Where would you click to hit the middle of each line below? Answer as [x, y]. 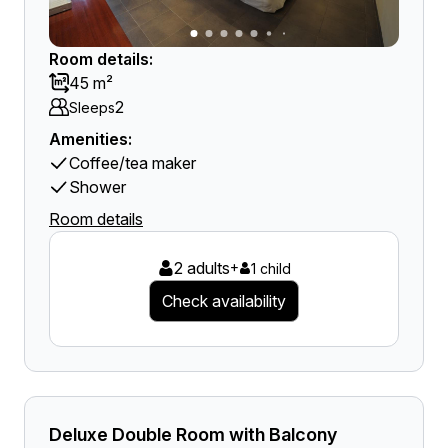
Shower [97, 187]
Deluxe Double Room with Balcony [193, 434]
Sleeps [92, 107]
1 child [270, 268]
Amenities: [90, 139]
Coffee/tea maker [132, 163]
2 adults [201, 268]
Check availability [224, 301]
